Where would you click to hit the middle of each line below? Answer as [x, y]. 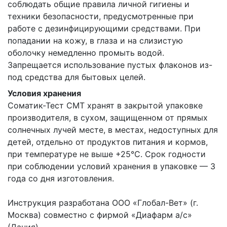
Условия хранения [44, 93]
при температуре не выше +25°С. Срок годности [107, 154]
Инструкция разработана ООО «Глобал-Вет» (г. [103, 203]
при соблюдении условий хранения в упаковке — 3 [111, 166]
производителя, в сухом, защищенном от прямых [108, 118]
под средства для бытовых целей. [77, 77]
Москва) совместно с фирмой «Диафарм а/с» [100, 215]
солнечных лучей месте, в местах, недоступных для [113, 130]
